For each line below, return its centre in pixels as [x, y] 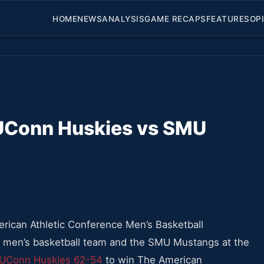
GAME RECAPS [175, 19]
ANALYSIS [123, 19]
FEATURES [228, 19]
